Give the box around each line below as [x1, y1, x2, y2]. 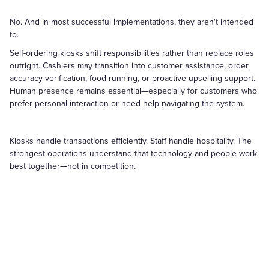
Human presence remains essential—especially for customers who [10, 86, 257, 96]
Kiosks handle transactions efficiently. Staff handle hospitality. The [10, 136, 252, 146]
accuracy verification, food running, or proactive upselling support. [10, 73, 255, 83]
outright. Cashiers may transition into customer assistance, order [10, 61, 249, 71]
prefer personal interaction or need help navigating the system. [10, 98, 244, 109]
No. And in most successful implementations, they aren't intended [10, 17, 253, 27]
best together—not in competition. [10, 161, 136, 171]
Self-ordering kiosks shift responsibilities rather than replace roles [10, 48, 254, 58]
